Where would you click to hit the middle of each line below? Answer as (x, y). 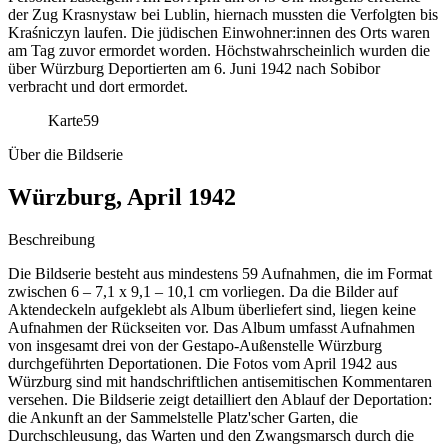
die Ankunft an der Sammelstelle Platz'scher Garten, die (183, 417)
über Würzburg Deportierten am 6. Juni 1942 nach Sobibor (194, 68)
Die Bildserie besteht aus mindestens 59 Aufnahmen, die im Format (220, 273)
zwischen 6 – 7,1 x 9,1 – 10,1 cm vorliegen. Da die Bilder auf (203, 291)
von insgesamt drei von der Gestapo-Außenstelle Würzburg (195, 345)
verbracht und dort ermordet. (98, 86)
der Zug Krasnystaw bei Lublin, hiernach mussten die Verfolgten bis (223, 14)
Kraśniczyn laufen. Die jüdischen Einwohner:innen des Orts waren (219, 32)
